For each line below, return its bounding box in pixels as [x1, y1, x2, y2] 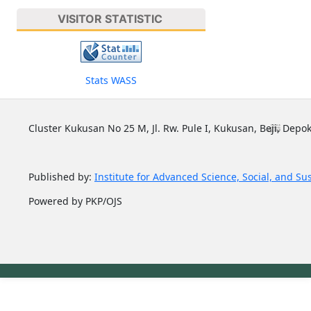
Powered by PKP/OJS [28, 194, 122, 208]
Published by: [28, 169, 94, 183]
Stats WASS [85, 73, 137, 87]
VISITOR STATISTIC [57, 12, 162, 26]
